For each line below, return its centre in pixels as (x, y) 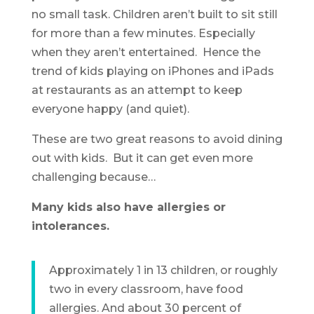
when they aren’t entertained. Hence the (146, 52)
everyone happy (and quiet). (110, 109)
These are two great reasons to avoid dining (157, 139)
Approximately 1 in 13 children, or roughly (163, 270)
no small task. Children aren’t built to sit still (154, 14)
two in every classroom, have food (146, 289)
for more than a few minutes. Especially (143, 33)
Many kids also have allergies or (128, 207)
